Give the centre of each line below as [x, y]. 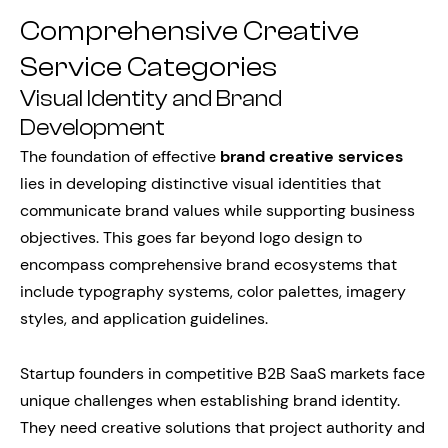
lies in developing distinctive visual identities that [200, 183]
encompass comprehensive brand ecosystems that [208, 264]
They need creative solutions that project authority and [222, 427]
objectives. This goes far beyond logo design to [191, 237]
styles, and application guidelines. [144, 318]
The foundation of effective [120, 156]
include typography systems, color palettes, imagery [213, 291]
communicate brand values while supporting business [217, 210]
